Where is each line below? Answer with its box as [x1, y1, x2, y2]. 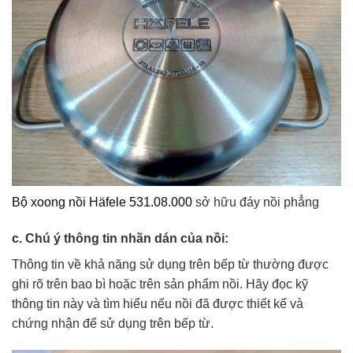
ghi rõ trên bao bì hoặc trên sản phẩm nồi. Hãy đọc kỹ [12, 277, 308, 292]
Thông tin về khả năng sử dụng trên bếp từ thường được [12, 258, 329, 272]
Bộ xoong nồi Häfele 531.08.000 [12, 195, 192, 210]
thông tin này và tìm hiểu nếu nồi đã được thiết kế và [12, 297, 303, 311]
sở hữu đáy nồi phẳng [192, 195, 319, 210]
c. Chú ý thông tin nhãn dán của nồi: [12, 232, 229, 246]
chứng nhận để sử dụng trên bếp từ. [12, 317, 214, 331]
